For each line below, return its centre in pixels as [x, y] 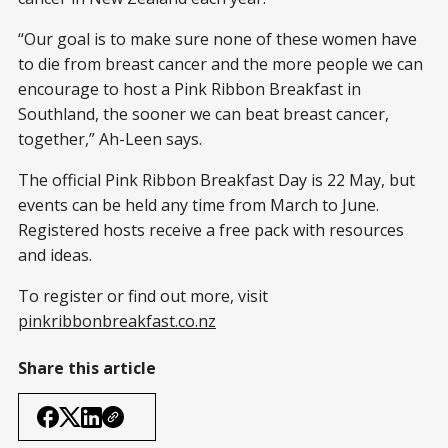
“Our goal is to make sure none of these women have [217, 39]
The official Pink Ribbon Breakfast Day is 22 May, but [216, 180]
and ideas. [55, 255]
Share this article [87, 368]
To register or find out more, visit [143, 296]
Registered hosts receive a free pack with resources [211, 230]
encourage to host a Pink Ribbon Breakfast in [189, 89]
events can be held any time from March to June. [198, 205]
